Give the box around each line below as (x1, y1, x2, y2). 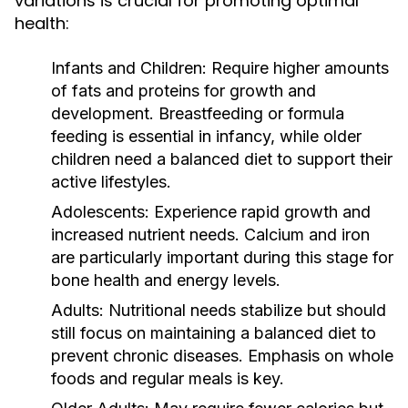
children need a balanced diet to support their (51, 149, 393, 168)
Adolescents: (51, 202, 149, 221)
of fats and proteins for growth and (51, 81, 316, 100)
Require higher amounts (207, 58, 389, 77)
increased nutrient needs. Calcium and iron (51, 225, 370, 244)
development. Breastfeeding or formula (51, 104, 344, 123)
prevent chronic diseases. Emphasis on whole (51, 346, 393, 365)
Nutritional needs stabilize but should (104, 301, 386, 320)
